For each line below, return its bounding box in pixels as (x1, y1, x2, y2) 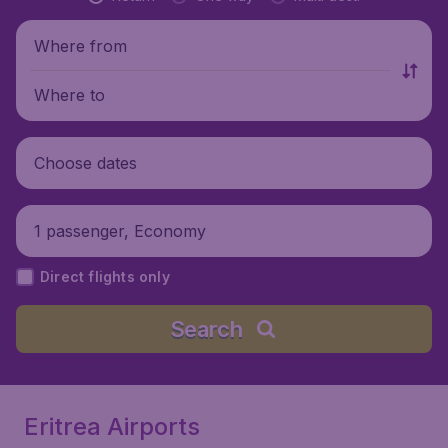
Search (169, 316, 243, 342)
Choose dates (34, 152, 137, 173)
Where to (34, 84, 105, 105)
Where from (34, 35, 127, 56)
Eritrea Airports (24, 412, 200, 441)
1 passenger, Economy (34, 220, 206, 241)
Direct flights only (40, 268, 170, 285)
